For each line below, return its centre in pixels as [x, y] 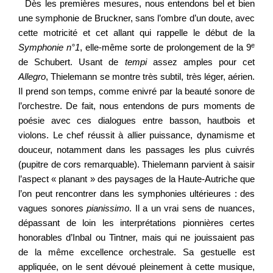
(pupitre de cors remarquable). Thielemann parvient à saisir [136, 165]
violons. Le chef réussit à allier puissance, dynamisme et [136, 135]
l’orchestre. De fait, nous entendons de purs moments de [136, 106]
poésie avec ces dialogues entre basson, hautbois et [136, 121]
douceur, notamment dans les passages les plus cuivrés [136, 150]
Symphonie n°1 [49, 48]
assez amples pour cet [200, 62]
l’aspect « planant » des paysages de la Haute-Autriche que [136, 179]
